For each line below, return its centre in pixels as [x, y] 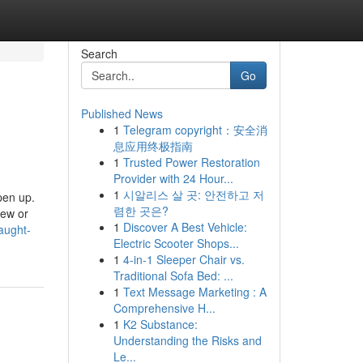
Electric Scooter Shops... [176, 243]
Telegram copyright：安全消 [195, 130]
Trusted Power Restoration [191, 162]
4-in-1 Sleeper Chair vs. [184, 259]
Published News [122, 113]
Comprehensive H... [164, 308]
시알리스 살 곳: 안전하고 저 [193, 194]
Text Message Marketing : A [194, 292]
